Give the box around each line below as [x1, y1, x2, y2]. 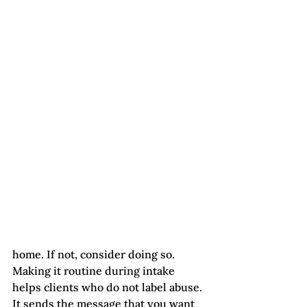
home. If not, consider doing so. [12, 247, 177, 261]
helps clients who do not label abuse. [12, 280, 205, 294]
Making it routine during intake [12, 263, 177, 278]
